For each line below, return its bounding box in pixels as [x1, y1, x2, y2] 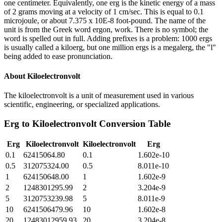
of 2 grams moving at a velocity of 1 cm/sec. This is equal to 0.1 [4, 7, 204, 16]
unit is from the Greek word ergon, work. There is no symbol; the [4, 25, 208, 34]
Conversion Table [97, 118, 170, 129]
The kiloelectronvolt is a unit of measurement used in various [4, 91, 194, 100]
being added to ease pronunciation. [4, 52, 112, 61]
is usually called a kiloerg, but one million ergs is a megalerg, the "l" [4, 43, 216, 52]
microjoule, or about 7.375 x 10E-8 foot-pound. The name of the [4, 16, 206, 25]
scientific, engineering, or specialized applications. [4, 100, 160, 109]
